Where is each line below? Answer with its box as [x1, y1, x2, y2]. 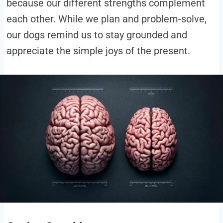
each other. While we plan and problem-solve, [6, 13, 207, 25]
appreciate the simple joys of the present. [6, 45, 190, 57]
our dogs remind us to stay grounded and [6, 29, 187, 41]
